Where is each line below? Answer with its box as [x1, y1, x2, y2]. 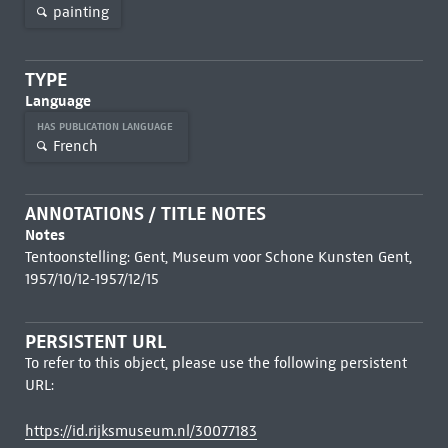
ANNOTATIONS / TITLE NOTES [24, 202, 266, 225]
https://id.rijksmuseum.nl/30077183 [24, 422, 257, 440]
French [52, 136, 98, 155]
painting [52, 2, 109, 21]
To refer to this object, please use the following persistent [24, 354, 407, 372]
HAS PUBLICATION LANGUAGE [36, 120, 176, 133]
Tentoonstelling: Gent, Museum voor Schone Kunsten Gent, [24, 248, 412, 266]
